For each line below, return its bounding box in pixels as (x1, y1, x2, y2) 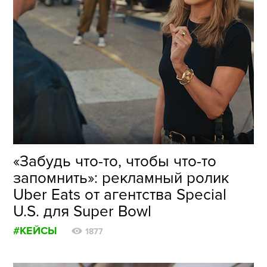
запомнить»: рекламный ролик (13, 169, 229, 188)
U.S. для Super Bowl (13, 202, 152, 222)
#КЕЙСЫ (13, 224, 58, 238)
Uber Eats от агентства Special (13, 185, 227, 205)
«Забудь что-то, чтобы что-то (13, 152, 217, 172)
